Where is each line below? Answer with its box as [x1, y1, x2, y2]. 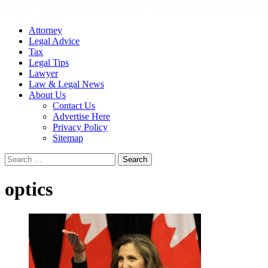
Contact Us [53, 100, 95, 111]
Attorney [29, 25, 62, 35]
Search [4, 153, 30, 163]
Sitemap [53, 133, 83, 143]
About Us [29, 90, 66, 100]
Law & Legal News [29, 79, 104, 89]
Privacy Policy [53, 122, 108, 132]
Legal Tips [29, 57, 69, 68]
